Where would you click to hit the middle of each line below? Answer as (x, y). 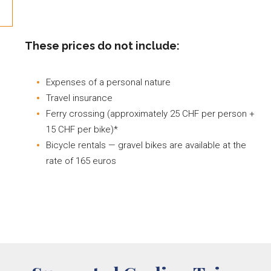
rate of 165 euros (81, 161)
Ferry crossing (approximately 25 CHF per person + (151, 113)
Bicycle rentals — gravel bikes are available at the (146, 145)
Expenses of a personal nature (109, 82)
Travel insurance (80, 98)
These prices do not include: (103, 45)
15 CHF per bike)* (82, 129)
